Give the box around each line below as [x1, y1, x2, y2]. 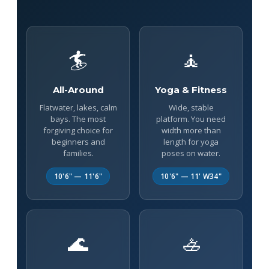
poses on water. [162, 147, 220, 159]
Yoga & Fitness [155, 83, 227, 95]
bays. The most [50, 113, 106, 124]
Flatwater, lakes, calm [39, 101, 117, 113]
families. [62, 147, 94, 159]
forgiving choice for [43, 124, 113, 136]
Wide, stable [168, 101, 214, 113]
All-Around [52, 83, 104, 95]
